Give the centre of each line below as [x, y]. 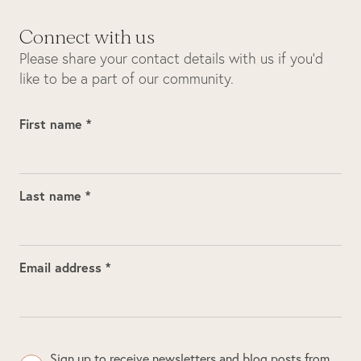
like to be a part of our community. [127, 79]
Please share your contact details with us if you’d [171, 58]
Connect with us [87, 37]
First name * [55, 124]
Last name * [55, 195]
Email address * [65, 267]
